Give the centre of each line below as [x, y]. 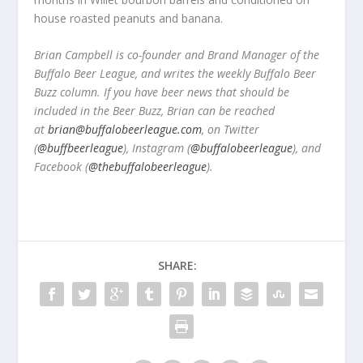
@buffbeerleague [81, 148]
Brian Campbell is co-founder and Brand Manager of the [177, 55]
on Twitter [232, 130]
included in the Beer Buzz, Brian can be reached [155, 111]
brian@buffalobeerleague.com [125, 130]
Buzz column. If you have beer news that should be [162, 92]
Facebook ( [62, 167]
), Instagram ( [157, 148]
